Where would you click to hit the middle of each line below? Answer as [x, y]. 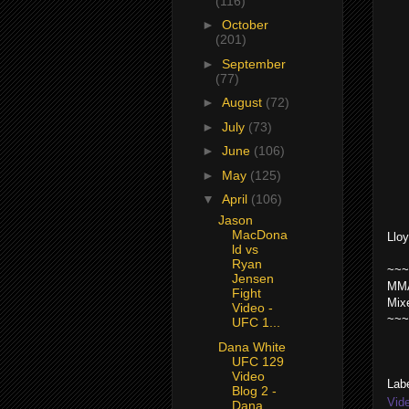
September [253, 63]
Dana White [252, 346]
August [243, 103]
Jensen [252, 279]
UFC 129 [257, 361]
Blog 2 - [254, 390]
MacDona [259, 235]
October [245, 25]
